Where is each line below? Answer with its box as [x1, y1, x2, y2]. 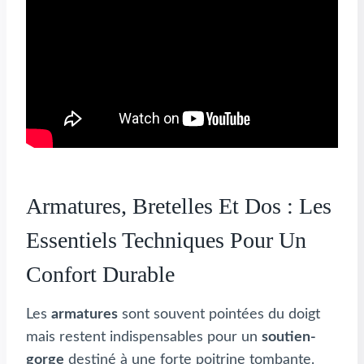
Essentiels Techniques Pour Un [26, 227, 306, 253]
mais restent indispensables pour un [26, 330, 262, 345]
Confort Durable [26, 262, 175, 288]
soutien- [262, 330, 316, 345]
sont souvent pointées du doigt [118, 307, 320, 323]
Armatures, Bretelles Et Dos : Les [26, 193, 331, 219]
